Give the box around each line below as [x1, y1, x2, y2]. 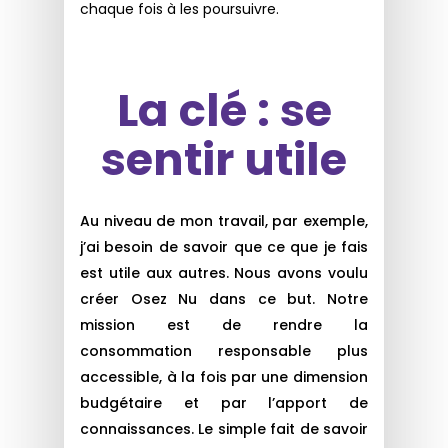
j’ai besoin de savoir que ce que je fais [80, 236, 368, 257]
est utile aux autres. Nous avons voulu [80, 262, 368, 283]
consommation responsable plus [80, 340, 368, 361]
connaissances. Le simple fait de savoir [80, 418, 368, 439]
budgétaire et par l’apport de [80, 392, 368, 413]
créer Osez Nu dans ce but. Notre [80, 288, 368, 309]
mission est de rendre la [80, 314, 368, 335]
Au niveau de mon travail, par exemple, [80, 210, 368, 231]
